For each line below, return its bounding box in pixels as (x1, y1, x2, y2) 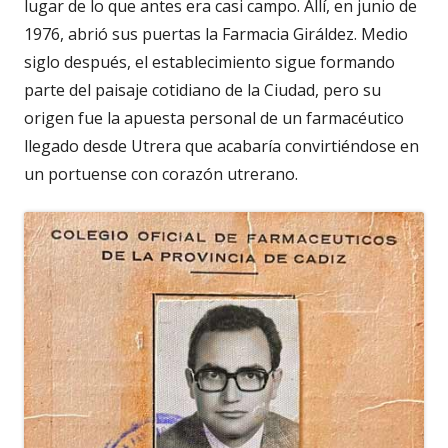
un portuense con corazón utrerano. (24, 162, 298, 185)
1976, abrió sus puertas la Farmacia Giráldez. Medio (24, 22, 408, 45)
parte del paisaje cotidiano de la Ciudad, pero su (24, 78, 381, 101)
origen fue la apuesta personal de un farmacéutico (24, 106, 404, 129)
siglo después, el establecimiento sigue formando (24, 50, 395, 73)
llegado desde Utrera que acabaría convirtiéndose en (24, 134, 419, 157)
